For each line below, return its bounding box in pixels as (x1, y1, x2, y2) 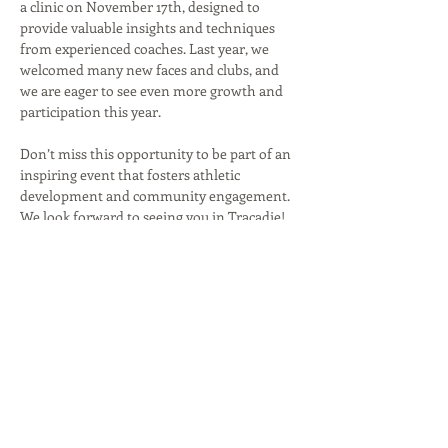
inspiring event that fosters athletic (20, 165, 243, 184)
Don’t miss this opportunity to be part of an (20, 144, 294, 163)
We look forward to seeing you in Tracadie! (20, 207, 285, 226)
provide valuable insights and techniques (20, 18, 278, 37)
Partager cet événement (20, 314, 241, 341)
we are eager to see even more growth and (20, 81, 286, 100)
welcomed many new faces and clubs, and (20, 60, 282, 79)
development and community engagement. (20, 186, 293, 205)
